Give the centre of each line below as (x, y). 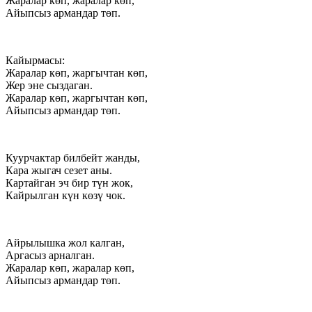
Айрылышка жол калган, (65, 242)
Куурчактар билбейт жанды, (73, 157)
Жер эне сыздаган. (49, 85)
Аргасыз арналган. (50, 255)
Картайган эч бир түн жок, (69, 182)
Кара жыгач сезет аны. (59, 170)
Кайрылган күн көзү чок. (65, 195)
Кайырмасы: (35, 60)
